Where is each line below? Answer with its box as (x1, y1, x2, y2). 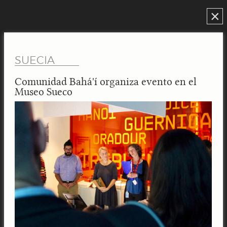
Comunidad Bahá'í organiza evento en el (15, 76, 197, 88)
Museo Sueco (15, 86, 73, 98)
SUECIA (15, 55, 55, 66)
